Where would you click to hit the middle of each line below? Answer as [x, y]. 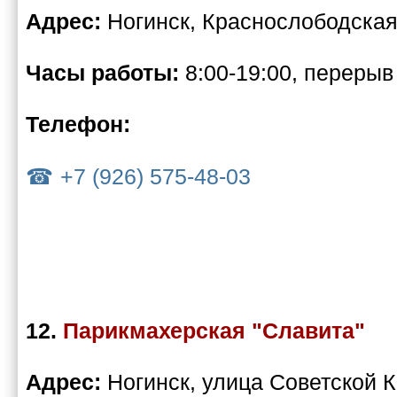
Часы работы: [105, 73]
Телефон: [78, 125]
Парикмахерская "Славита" [214, 331]
